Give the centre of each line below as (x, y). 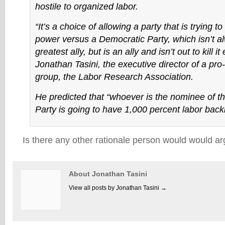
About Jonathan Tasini (108, 174)
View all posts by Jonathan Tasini (115, 188)
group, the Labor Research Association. (114, 77)
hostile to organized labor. (86, 7)
